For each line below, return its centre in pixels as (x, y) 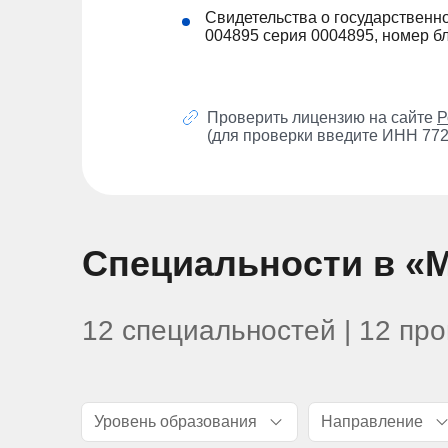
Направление (372, 422)
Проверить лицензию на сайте (322, 118)
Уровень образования (175, 422)
